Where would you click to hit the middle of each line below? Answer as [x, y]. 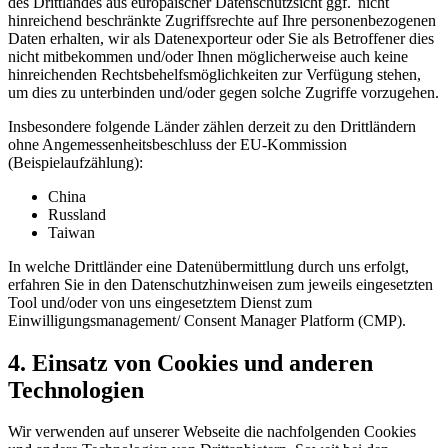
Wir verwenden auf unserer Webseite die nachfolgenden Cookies [212, 432]
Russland [77, 214]
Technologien [76, 389]
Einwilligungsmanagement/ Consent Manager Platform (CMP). [207, 320]
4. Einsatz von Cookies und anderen [190, 362]
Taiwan [71, 232]
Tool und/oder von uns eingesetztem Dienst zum [160, 302]
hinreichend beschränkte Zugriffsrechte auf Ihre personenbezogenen [222, 20]
